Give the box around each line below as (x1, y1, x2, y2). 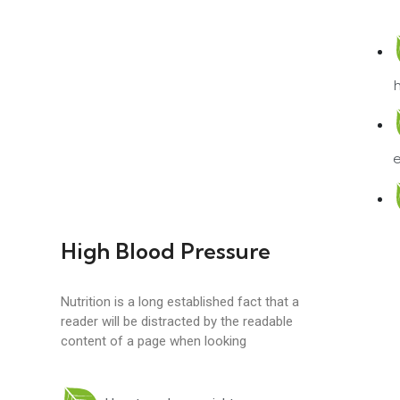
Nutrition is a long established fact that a (60, 293, 299, 310)
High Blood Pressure (60, 237, 271, 264)
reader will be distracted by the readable (60, 312, 293, 329)
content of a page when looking (60, 332, 246, 349)
